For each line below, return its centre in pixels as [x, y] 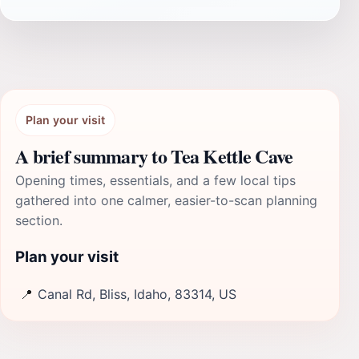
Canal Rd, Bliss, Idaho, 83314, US [137, 294]
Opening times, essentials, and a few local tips [155, 180]
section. [39, 220]
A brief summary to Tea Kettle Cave [154, 156]
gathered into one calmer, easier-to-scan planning [166, 200]
